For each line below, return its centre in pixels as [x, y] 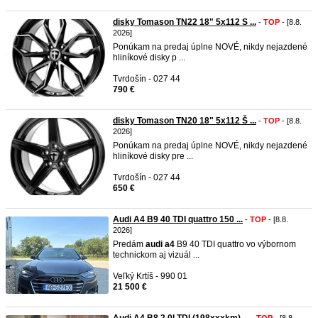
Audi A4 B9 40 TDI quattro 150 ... [178, 219]
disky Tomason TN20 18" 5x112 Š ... [185, 121]
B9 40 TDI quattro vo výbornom [235, 244]
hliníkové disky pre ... [153, 156]
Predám [129, 244]
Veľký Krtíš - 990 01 [150, 276]
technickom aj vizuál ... [156, 255]
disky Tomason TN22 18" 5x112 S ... [185, 22]
